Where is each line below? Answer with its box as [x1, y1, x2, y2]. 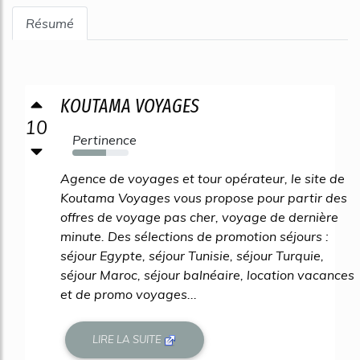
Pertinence [72, 132, 137, 148]
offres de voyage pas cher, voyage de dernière [60, 209, 338, 225]
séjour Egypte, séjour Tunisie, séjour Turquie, [60, 247, 324, 264]
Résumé [26, 15, 74, 31]
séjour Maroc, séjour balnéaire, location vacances [60, 267, 354, 283]
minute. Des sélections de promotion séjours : [60, 228, 329, 244]
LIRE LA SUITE [92, 333, 165, 346]
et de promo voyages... [60, 286, 197, 302]
